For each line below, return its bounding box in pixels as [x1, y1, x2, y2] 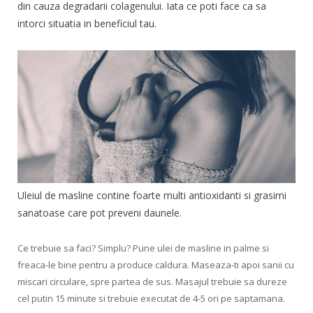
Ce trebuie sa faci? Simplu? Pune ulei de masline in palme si [17, 242, 269, 255]
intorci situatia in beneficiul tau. [17, 17, 156, 30]
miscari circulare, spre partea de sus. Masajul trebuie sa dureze [17, 275, 287, 289]
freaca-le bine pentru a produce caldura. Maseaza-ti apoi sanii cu [17, 259, 294, 272]
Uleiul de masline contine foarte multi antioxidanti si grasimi [17, 189, 286, 203]
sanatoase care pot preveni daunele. [17, 206, 182, 220]
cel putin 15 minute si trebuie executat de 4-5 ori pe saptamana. [17, 292, 285, 305]
